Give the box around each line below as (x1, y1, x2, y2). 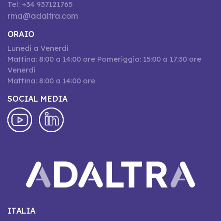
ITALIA (7, 205, 36, 216)
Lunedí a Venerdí (7, 43, 69, 53)
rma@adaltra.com (7, 11, 78, 21)
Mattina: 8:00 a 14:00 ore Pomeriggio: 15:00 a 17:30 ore (7, 54, 201, 64)
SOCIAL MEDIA (7, 94, 68, 104)
